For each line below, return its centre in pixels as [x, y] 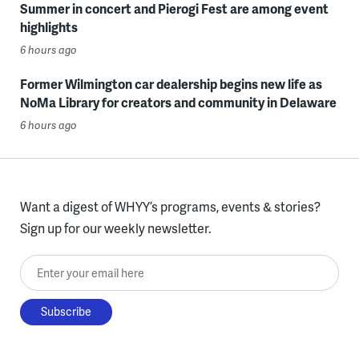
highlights [48, 26]
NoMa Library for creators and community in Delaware [178, 102]
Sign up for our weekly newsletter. [115, 228]
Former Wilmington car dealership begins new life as [171, 83]
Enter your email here [81, 265]
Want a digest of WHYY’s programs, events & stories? [170, 206]
